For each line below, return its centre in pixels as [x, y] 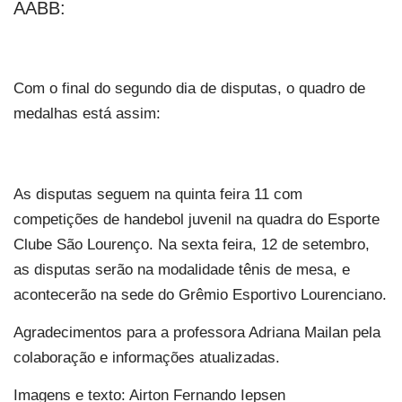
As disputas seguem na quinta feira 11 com [158, 194]
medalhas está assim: [87, 113]
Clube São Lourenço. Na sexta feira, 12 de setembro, [192, 244]
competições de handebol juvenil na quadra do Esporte [197, 219]
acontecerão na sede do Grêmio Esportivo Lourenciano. [200, 294]
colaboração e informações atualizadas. [147, 357]
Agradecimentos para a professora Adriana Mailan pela [197, 332]
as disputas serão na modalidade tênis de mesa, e [182, 269]
